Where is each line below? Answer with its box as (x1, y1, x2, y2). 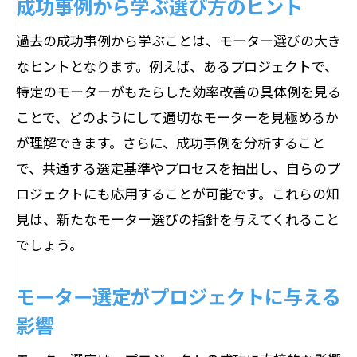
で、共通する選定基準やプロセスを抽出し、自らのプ (16, 158, 340, 178)
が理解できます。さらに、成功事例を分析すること (16, 132, 325, 152)
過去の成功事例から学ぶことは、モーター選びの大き (16, 30, 341, 50)
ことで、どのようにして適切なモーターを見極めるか (16, 107, 339, 127)
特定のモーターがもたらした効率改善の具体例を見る (16, 81, 341, 101)
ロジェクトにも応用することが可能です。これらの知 (16, 183, 339, 203)
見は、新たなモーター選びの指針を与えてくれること (16, 209, 339, 229)
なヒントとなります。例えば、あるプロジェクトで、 (16, 56, 338, 76)
